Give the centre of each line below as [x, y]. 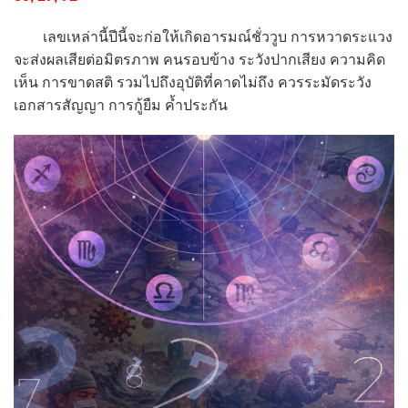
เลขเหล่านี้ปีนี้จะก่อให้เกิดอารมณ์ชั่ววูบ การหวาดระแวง [203, 36]
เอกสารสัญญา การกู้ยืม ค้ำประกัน [121, 105]
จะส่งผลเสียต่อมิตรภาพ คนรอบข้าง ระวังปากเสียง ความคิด [199, 59]
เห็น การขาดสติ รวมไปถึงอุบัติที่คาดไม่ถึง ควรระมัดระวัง [193, 82]
